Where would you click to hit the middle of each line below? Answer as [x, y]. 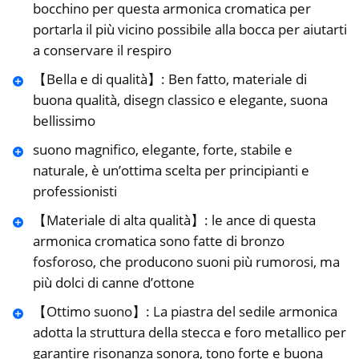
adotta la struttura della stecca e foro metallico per [189, 332]
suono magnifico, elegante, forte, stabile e [162, 149]
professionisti [75, 191]
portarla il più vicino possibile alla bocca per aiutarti [190, 29]
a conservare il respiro [102, 50]
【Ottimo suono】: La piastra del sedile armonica [185, 311]
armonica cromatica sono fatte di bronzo [158, 240]
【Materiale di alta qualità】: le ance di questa [174, 220]
